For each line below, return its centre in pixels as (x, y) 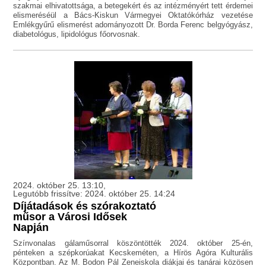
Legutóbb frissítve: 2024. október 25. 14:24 (94, 194)
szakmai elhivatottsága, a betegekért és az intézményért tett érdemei (133, 6)
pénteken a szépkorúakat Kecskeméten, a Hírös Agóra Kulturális (133, 253)
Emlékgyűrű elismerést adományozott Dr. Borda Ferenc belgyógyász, (133, 25)
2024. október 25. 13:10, (60, 186)
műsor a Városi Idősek (70, 217)
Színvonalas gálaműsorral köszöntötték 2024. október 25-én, (133, 243)
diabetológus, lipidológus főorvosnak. (77, 34)
